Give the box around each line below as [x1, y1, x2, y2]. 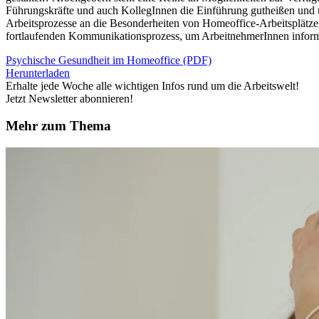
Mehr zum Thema [6, 118, 111, 134]
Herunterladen [6, 66, 70, 79]
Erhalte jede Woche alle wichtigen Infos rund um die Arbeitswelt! [6, 79, 299, 92]
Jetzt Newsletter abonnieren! [6, 92, 133, 105]
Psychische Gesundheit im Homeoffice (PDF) [6, 53, 211, 66]
